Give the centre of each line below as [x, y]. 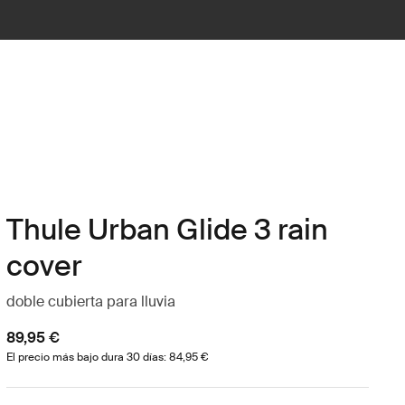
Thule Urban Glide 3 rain [167, 230]
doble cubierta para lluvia [90, 301]
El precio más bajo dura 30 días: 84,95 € [107, 357]
